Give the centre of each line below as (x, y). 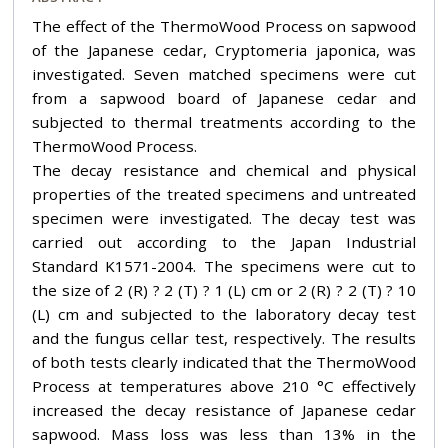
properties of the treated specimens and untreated (224, 193)
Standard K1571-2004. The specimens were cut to (224, 265)
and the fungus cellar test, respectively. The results (224, 337)
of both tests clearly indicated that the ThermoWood (224, 361)
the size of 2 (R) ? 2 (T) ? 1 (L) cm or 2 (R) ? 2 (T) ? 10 (224, 289)
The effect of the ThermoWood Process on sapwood (224, 25)
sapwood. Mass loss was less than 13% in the (224, 433)
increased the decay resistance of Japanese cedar (224, 409)
